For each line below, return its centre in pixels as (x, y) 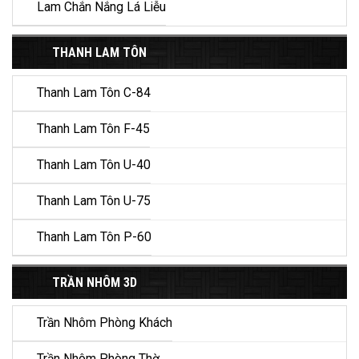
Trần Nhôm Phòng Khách (105, 323)
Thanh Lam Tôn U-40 (94, 165)
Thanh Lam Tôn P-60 (94, 238)
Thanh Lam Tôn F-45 (93, 129)
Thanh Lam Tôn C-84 (94, 93)
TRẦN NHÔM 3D (95, 283)
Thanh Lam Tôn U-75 (94, 202)
